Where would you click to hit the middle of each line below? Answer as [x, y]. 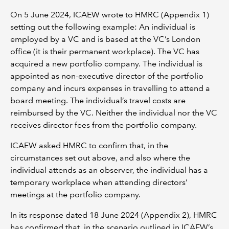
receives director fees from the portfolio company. [104, 125]
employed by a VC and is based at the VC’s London [105, 39]
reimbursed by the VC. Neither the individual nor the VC [114, 113]
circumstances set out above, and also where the [100, 158]
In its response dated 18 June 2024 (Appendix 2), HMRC [114, 215]
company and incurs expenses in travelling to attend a [110, 88]
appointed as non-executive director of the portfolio [107, 76]
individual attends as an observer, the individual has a [109, 170]
